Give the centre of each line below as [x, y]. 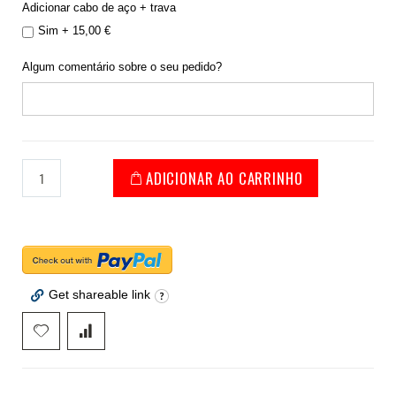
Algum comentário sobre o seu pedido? [122, 67]
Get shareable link [99, 294]
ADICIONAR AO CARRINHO [224, 179]
